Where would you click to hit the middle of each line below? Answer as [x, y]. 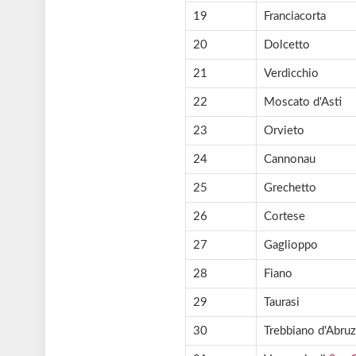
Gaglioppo [290, 246]
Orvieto [284, 131]
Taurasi [281, 303]
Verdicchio [291, 74]
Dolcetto [286, 45]
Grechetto [290, 188]
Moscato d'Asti [302, 103]
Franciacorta [294, 17]
